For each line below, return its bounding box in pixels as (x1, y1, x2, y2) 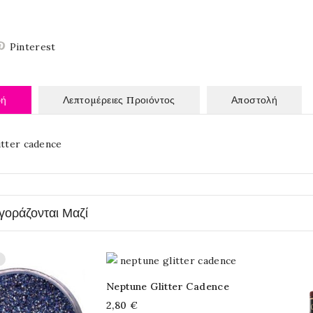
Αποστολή (231, 94, 278, 106)
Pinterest (9, 41, 56, 53)
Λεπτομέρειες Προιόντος (62, 94, 175, 106)
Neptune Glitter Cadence (106, 280, 230, 293)
